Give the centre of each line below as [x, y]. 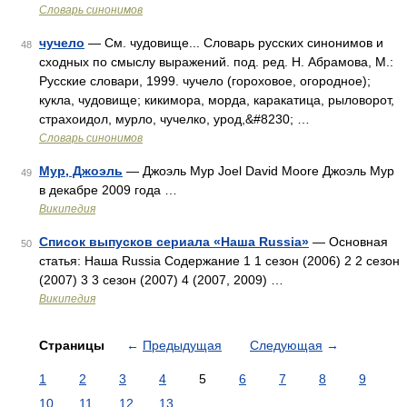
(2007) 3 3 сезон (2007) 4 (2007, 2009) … [161, 280]
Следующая [286, 345]
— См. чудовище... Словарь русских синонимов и [234, 43]
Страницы [74, 345]
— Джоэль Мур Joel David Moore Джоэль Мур [258, 171]
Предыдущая [182, 345]
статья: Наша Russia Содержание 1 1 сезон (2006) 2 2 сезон [219, 261]
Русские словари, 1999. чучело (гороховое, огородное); [205, 81]
